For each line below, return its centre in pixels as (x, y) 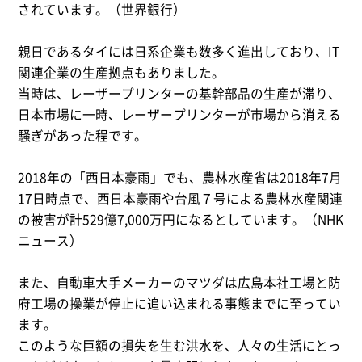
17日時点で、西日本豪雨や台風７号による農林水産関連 (181, 199)
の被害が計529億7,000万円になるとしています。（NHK (181, 220)
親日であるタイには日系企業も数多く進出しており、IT (179, 52)
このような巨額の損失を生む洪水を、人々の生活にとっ (180, 346)
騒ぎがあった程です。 (83, 136)
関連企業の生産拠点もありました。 (122, 73)
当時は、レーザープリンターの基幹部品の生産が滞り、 (180, 94)
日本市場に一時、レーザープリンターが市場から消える (180, 115)
